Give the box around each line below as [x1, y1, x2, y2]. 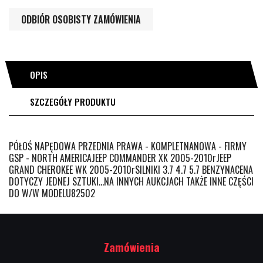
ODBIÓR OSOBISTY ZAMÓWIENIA [21, 12, 141, 26]
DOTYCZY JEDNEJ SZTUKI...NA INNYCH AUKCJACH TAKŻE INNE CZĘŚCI [9, 174, 254, 188]
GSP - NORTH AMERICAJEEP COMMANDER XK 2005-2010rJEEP [9, 150, 231, 165]
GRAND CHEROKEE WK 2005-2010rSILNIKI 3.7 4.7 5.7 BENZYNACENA [9, 162, 253, 177]
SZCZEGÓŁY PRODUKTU [30, 95, 116, 108]
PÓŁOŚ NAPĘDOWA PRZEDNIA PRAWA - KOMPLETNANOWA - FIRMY [9, 139, 247, 153]
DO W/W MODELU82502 [9, 186, 95, 200]
